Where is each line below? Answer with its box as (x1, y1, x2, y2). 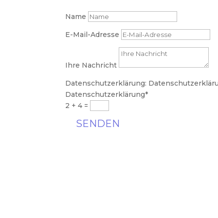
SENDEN (76, 118, 120, 130)
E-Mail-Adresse (65, 30, 120, 39)
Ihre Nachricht (65, 61, 117, 70)
